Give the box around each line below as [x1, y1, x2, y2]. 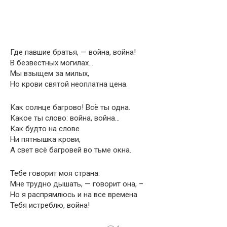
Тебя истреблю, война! [10, 201, 90, 210]
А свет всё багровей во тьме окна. [10, 145, 131, 155]
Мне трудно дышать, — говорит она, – [10, 179, 143, 189]
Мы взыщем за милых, [10, 69, 89, 79]
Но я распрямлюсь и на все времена [10, 190, 137, 200]
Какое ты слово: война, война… [10, 113, 120, 123]
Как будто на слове [10, 124, 80, 134]
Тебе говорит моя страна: [10, 169, 100, 178]
